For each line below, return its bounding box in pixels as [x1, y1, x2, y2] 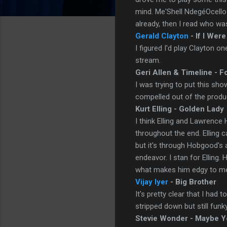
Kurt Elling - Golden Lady [135, 104, 224, 113]
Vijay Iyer [135, 177, 168, 186]
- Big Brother [168, 177, 216, 186]
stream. [135, 55, 161, 65]
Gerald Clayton [135, 31, 188, 41]
